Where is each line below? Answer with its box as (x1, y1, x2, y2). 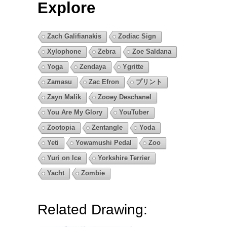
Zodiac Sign (118, 32, 156, 40)
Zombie (81, 169, 105, 177)
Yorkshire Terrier (98, 154, 150, 162)
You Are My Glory (47, 108, 102, 116)
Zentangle (92, 123, 123, 131)
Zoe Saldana (132, 47, 171, 55)
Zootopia (47, 123, 75, 131)
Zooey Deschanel (98, 93, 152, 101)
